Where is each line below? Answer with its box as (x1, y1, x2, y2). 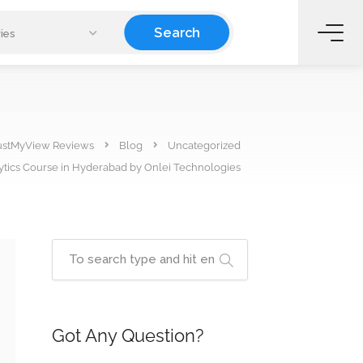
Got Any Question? (51, 325, 203, 346)
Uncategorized (168, 139, 241, 152)
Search (154, 23, 200, 41)
